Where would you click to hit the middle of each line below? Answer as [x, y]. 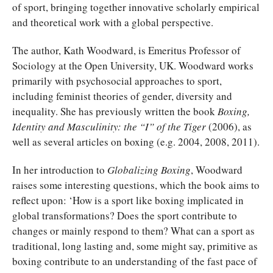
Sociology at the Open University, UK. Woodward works [133, 65]
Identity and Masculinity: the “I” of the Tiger [109, 126]
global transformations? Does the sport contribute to [125, 215]
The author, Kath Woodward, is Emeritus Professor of [126, 50]
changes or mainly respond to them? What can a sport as [133, 230]
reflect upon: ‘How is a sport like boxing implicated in [128, 200]
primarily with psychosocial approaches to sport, [117, 80]
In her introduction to [60, 169]
